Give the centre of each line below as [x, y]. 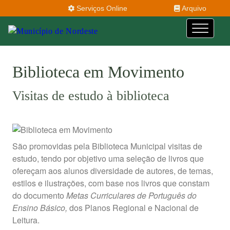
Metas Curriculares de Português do [131, 196]
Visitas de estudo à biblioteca [91, 96]
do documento [39, 196]
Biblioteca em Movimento [98, 72]
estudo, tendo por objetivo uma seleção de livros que [108, 159]
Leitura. [26, 220]
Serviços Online [101, 8]
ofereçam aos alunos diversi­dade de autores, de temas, [113, 171]
